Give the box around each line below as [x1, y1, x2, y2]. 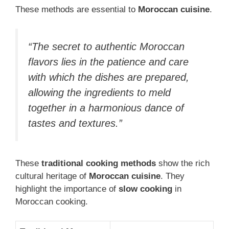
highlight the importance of [15, 184, 119, 194]
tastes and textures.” [28, 118, 122, 129]
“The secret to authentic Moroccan [28, 41, 185, 53]
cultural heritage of [15, 171, 89, 181]
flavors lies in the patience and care [28, 56, 189, 68]
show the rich [156, 158, 210, 168]
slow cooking [119, 184, 172, 194]
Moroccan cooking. [15, 196, 88, 207]
